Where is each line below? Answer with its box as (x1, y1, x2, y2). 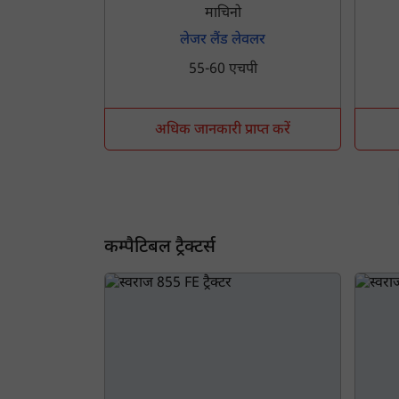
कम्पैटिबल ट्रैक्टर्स (104, 236, 216, 260)
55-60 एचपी (188, 61, 257, 80)
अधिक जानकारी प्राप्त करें (155, 121, 291, 141)
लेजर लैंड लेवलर (180, 31, 266, 51)
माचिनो (204, 4, 241, 24)
